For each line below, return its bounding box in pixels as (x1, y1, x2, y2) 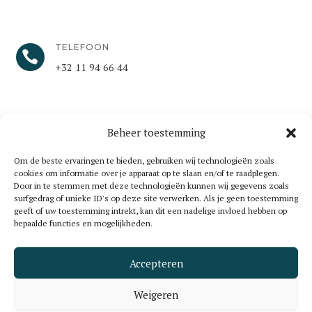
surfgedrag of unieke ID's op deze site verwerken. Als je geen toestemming (14, 193, 298, 203)
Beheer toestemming (107, 125, 205, 139)
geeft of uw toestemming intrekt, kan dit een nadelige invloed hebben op (14, 205, 287, 216)
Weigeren (134, 287, 178, 302)
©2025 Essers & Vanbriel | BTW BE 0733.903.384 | (49, 293, 263, 307)
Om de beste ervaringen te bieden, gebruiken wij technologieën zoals (14, 155, 274, 166)
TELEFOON (54, 42, 109, 53)
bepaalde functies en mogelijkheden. (14, 218, 153, 228)
